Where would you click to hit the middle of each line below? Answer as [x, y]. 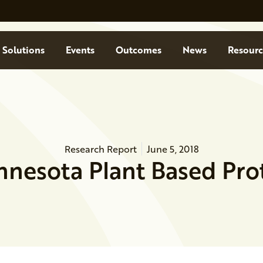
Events [80, 50]
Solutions [23, 50]
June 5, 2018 [173, 149]
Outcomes [138, 50]
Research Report [100, 149]
